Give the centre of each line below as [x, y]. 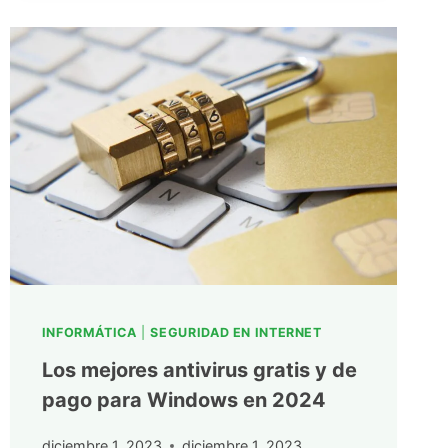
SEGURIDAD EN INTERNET [236, 333]
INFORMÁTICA [89, 333]
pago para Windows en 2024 [183, 400]
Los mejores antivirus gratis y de [199, 370]
